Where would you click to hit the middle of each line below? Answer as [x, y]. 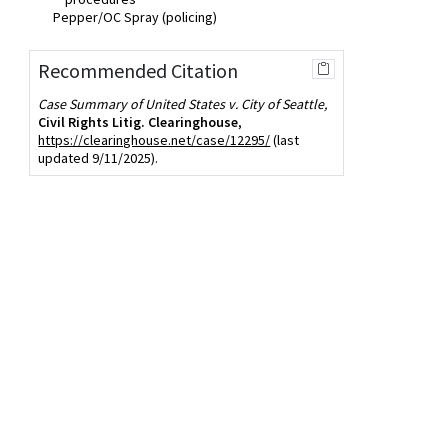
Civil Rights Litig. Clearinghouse [138, 122]
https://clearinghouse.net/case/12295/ [154, 140]
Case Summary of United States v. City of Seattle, [183, 104]
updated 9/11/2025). [98, 158]
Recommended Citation [138, 70]
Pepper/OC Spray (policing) [135, 17]
